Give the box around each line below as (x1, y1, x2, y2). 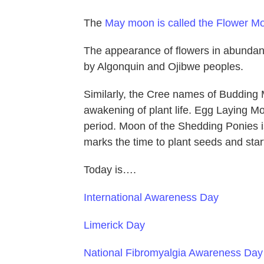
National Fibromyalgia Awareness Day (84, 247, 263, 259)
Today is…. (84, 164, 136, 176)
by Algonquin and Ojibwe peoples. (84, 61, 243, 73)
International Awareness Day (84, 192, 219, 204)
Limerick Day (84, 219, 145, 232)
